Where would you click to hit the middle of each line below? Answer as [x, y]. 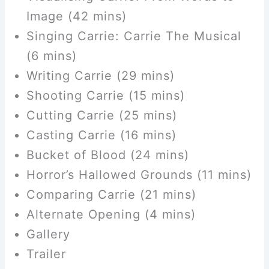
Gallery [48, 234]
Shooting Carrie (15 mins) [105, 96]
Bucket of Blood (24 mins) [107, 155]
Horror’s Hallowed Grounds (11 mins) [139, 175]
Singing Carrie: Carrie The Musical [134, 36]
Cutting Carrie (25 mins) [101, 116]
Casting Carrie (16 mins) [101, 135]
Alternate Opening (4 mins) [111, 215]
